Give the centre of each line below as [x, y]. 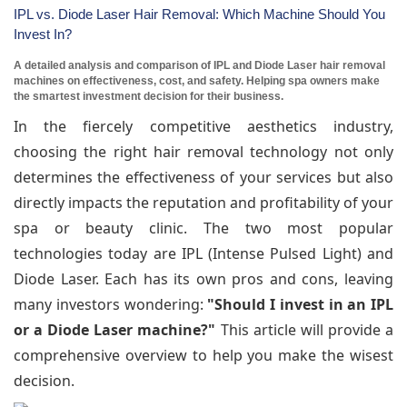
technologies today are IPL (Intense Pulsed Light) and [203, 253]
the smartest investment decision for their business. [149, 96]
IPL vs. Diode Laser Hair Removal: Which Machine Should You [199, 14]
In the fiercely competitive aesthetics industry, [203, 126]
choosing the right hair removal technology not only [203, 151]
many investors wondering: [111, 304]
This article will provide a [305, 329]
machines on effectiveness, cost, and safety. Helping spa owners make [197, 80]
